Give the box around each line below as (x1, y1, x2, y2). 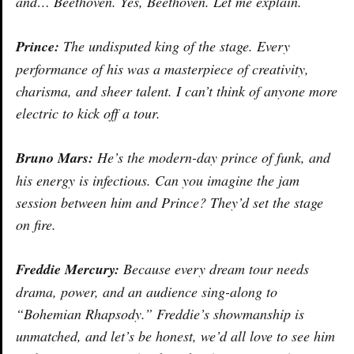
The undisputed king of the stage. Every (59, 36, 290, 55)
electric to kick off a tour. (16, 103, 160, 122)
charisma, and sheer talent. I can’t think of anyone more (16, 81, 337, 100)
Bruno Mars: (16, 147, 93, 168)
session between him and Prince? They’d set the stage (16, 192, 323, 212)
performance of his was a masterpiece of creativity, (16, 58, 309, 78)
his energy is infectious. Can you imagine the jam (16, 170, 299, 190)
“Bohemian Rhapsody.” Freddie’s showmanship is (16, 303, 304, 323)
